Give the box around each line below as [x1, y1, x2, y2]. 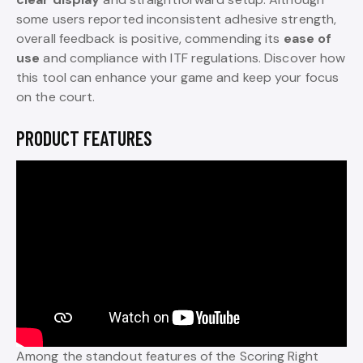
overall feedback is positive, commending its [16, 30, 284, 47]
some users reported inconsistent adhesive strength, [16, 11, 337, 28]
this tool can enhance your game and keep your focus [16, 69, 340, 86]
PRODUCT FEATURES [16, 126, 152, 150]
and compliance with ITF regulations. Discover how [40, 49, 346, 66]
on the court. [16, 88, 96, 105]
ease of [283, 30, 332, 47]
